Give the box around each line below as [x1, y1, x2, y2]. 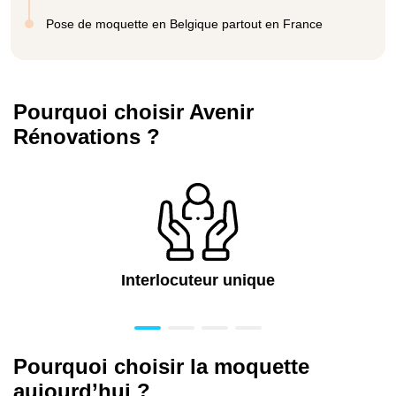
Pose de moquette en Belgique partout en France [46, 16, 323, 31]
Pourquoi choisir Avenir [13, 99, 254, 124]
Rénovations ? [13, 124, 160, 148]
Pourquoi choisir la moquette [13, 354, 309, 378]
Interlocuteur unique [121, 270, 275, 289]
